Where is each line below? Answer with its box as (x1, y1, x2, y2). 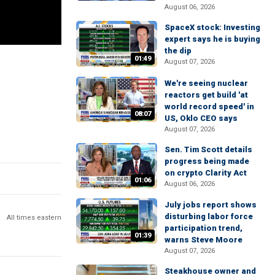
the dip (165, 46, 192, 56)
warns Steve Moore (165, 234, 242, 244)
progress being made (165, 156, 249, 166)
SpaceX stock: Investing (165, 23, 260, 33)
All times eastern (7, 213, 61, 222)
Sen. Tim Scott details (165, 144, 252, 154)
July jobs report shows (165, 199, 257, 209)
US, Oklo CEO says (165, 113, 238, 123)
